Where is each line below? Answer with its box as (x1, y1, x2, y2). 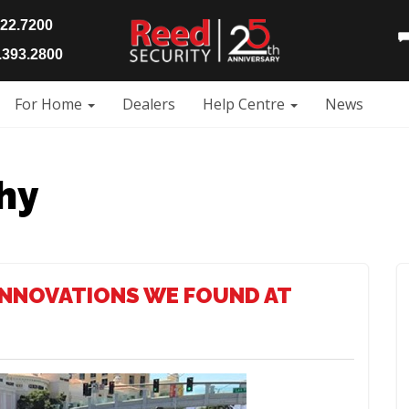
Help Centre (203, 93, 288, 114)
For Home (15, 93, 86, 114)
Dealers (122, 93, 175, 114)
